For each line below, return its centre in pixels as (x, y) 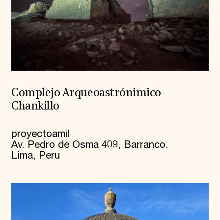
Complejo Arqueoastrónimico (86, 93)
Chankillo (35, 107)
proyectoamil (40, 134)
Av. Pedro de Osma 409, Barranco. (90, 145)
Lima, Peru (35, 155)
